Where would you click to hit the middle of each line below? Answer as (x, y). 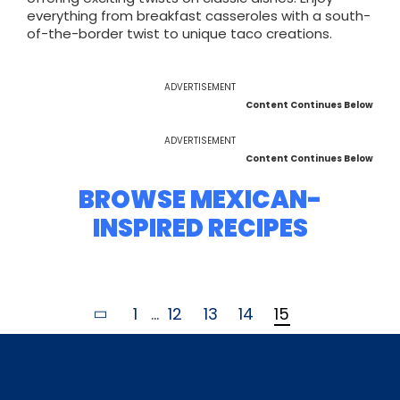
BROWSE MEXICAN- (200, 200)
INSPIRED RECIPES (200, 228)
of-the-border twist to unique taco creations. (179, 33)
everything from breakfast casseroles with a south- (199, 16)
